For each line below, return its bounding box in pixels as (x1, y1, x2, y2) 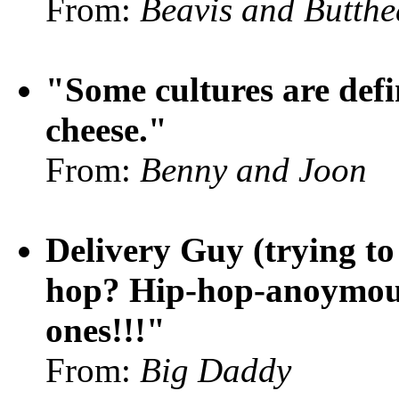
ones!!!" (45, 311, 166, 349)
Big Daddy (140, 351, 291, 389)
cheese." (45, 110, 167, 149)
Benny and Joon (140, 151, 367, 189)
